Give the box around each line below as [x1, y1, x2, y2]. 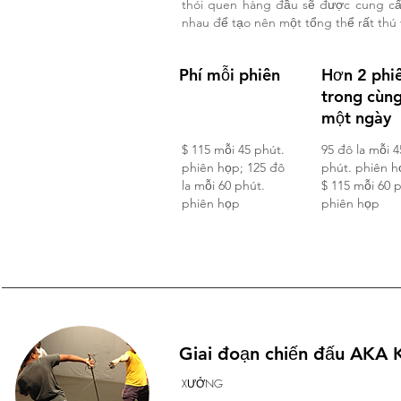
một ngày [321, 107, 391, 128]
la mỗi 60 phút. [182, 177, 265, 193]
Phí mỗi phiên [179, 64, 280, 85]
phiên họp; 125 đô [182, 159, 285, 175]
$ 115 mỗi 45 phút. [182, 141, 285, 158]
